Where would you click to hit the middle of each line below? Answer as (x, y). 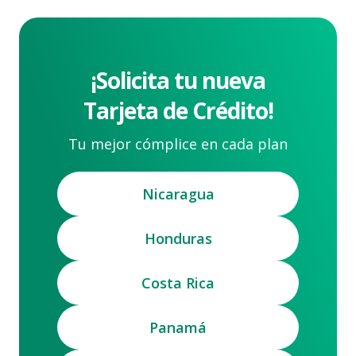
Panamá (178, 327)
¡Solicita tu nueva (178, 80)
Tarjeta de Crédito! (178, 110)
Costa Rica (178, 282)
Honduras (178, 238)
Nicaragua (178, 193)
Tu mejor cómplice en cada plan (178, 144)
